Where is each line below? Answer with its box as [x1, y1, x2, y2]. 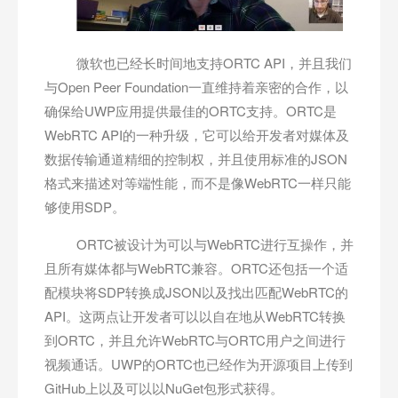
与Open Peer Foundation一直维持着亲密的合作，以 [44, 77, 348, 97]
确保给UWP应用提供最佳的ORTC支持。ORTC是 [44, 101, 337, 121]
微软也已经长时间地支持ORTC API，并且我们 [44, 53, 352, 73]
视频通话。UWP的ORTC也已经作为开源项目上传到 [44, 354, 353, 374]
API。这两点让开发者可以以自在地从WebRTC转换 [44, 306, 346, 326]
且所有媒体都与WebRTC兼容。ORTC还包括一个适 [44, 259, 348, 278]
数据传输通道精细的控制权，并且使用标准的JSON [44, 149, 347, 169]
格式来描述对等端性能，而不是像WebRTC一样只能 [44, 173, 351, 193]
